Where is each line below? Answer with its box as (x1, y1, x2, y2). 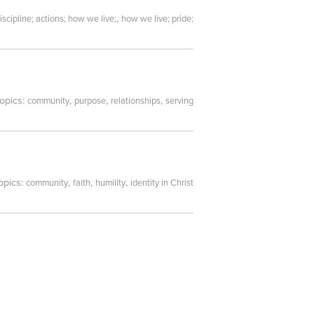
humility (95, 177, 125, 189)
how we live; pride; (121, 13, 193, 25)
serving (165, 95, 193, 107)
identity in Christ (130, 177, 193, 189)
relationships (111, 95, 161, 107)
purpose (74, 95, 106, 107)
